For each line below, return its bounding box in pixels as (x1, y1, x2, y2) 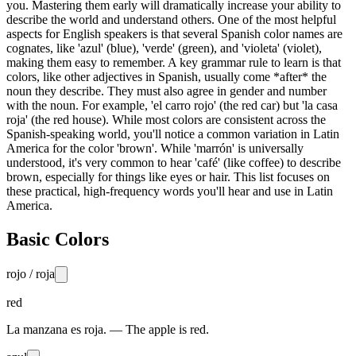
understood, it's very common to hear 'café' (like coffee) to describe (6, 155, 341, 169)
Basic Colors (6, 228, 109, 250)
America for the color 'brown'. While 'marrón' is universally (6, 141, 304, 155)
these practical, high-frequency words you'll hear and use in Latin (6, 184, 333, 198)
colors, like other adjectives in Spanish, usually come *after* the (6, 69, 327, 83)
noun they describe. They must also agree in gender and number (6, 83, 327, 98)
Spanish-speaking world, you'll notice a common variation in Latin (6, 126, 339, 141)
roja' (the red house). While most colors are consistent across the (6, 112, 326, 126)
